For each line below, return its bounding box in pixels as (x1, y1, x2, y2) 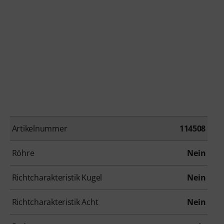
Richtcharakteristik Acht (11, 196, 98, 208)
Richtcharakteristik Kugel (11, 172, 102, 183)
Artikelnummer (11, 123, 67, 134)
